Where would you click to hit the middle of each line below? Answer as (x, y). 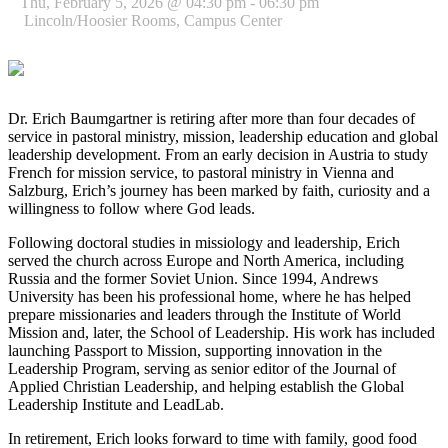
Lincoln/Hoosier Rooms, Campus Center (147, 20)
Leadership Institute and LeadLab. (116, 404)
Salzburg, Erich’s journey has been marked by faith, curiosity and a (219, 190)
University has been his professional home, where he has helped (209, 296)
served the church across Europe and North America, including (206, 260)
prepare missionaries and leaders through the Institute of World (204, 314)
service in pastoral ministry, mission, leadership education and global (223, 136)
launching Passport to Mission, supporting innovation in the (195, 350)
